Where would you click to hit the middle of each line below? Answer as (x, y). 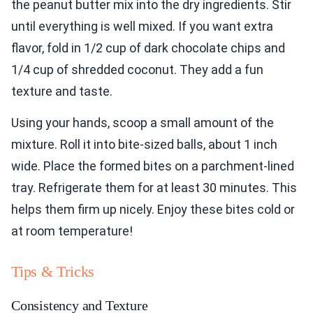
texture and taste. (62, 92)
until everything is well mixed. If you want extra (142, 27)
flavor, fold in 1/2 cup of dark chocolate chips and (148, 48)
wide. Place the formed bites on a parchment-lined (153, 166)
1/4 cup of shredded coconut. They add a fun (137, 70)
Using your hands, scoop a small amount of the (143, 123)
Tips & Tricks (53, 272)
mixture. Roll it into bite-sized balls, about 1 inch (144, 145)
